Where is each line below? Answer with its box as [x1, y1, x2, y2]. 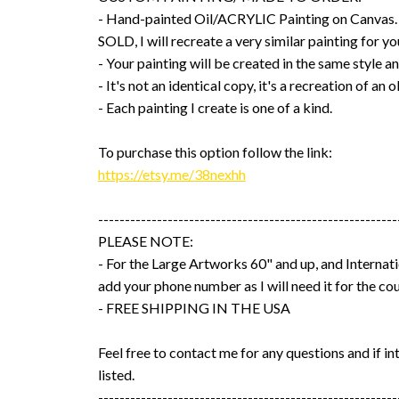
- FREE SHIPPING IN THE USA [97, 298, 290, 316]
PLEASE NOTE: [97, 232, 193, 249]
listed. [97, 365, 134, 383]
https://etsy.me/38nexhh [97, 165, 246, 183]
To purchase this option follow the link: [97, 142, 332, 160]
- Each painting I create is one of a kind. [97, 98, 332, 116]
